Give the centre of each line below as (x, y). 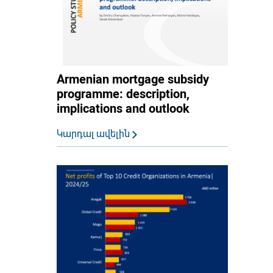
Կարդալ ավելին (94, 134)
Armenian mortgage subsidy (133, 80)
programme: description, (123, 94)
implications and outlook (123, 109)
